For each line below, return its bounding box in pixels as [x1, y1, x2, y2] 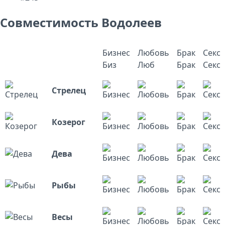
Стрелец [52, 84, 86, 96]
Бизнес [102, 47, 130, 58]
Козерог [52, 116, 85, 128]
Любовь [138, 47, 169, 58]
